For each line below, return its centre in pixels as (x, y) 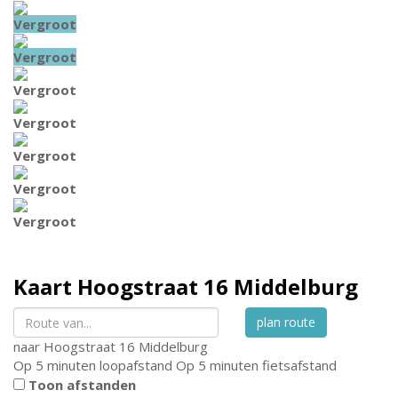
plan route (287, 322)
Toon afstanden (82, 385)
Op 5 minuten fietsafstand (256, 365)
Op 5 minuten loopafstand (93, 365)
